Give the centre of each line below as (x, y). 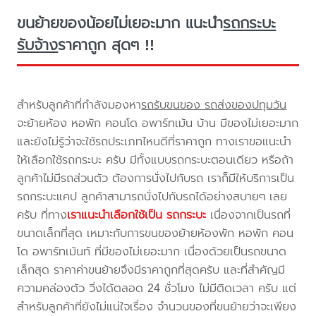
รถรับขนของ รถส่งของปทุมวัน (214, 104)
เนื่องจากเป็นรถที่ (249, 214)
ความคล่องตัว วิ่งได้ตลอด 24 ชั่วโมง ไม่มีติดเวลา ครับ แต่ (157, 288)
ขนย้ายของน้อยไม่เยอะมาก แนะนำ (120, 24)
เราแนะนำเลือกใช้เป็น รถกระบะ (137, 214)
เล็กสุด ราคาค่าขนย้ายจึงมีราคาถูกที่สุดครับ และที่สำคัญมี (151, 269)
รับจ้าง (38, 45)
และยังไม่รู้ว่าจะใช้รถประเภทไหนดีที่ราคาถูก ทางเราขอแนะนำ (154, 141)
